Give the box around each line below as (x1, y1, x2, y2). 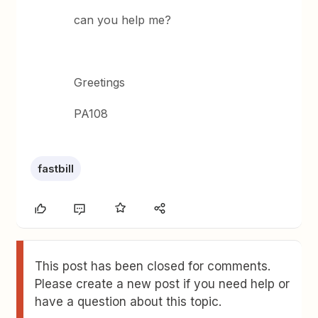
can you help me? (74, 13, 172, 27)
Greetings (74, 75, 126, 89)
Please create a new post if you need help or (35, 277, 290, 291)
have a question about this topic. (35, 295, 222, 309)
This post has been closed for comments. (35, 259, 271, 273)
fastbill (38, 162, 75, 175)
